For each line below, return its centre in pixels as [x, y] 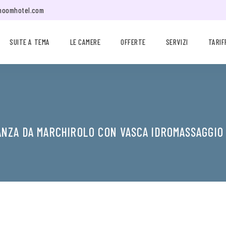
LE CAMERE [85, 42]
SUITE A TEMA [30, 42]
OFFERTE [133, 42]
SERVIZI [177, 42]
